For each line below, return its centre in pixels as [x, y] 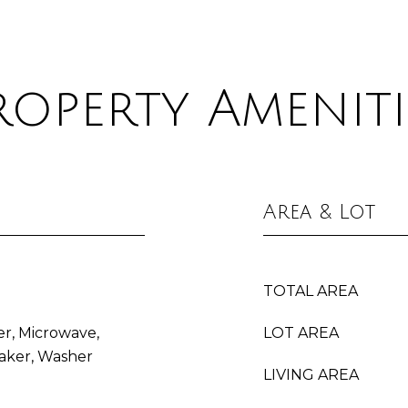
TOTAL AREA [311, 291]
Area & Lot [319, 212]
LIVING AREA [311, 375]
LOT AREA [301, 333]
